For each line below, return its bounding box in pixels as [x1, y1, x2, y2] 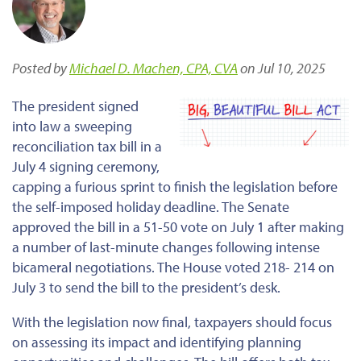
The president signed [12, 96, 139, 115]
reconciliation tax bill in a [12, 136, 162, 156]
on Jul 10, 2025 [238, 58, 326, 77]
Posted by [12, 58, 69, 77]
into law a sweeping [12, 116, 132, 135]
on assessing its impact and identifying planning [12, 332, 301, 351]
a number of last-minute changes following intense [12, 237, 320, 256]
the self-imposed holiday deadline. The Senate [12, 197, 289, 216]
